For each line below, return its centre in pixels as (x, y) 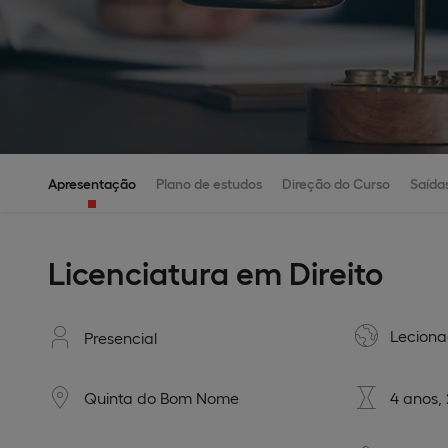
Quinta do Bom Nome (161, 397)
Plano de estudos (209, 183)
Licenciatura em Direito (215, 271)
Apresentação (92, 183)
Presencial (120, 337)
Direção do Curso (336, 183)
